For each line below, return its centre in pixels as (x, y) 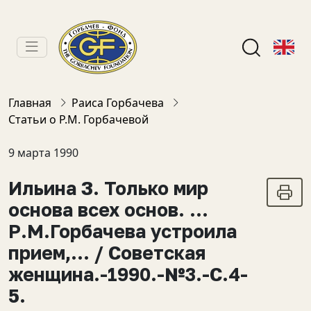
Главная (30, 103)
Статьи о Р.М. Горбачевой (78, 119)
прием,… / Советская (107, 253)
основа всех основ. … (108, 210)
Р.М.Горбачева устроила (123, 231)
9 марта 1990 (43, 153)
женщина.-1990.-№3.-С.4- (128, 274)
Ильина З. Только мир (108, 188)
